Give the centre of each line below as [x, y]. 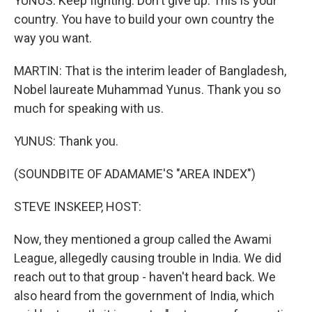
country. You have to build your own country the [144, 19]
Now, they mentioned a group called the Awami [143, 239]
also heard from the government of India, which [144, 296]
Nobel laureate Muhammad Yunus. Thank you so [147, 89]
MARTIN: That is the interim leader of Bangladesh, [150, 71]
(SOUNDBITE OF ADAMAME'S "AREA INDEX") [135, 174]
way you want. [53, 38]
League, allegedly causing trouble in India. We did [148, 258]
